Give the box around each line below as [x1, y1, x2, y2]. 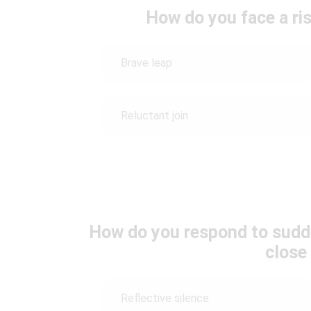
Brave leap [121, 56, 172, 69]
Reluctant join [121, 109, 188, 122]
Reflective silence [121, 291, 209, 305]
